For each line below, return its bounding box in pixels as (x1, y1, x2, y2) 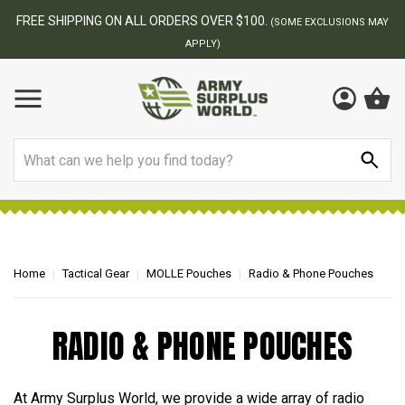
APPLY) (184, 38, 221, 50)
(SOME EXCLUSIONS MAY (270, 16, 389, 28)
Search (14, 140, 57, 157)
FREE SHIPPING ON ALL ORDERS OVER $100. (16, 14, 270, 28)
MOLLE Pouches (146, 267, 231, 280)
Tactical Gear (62, 267, 129, 280)
